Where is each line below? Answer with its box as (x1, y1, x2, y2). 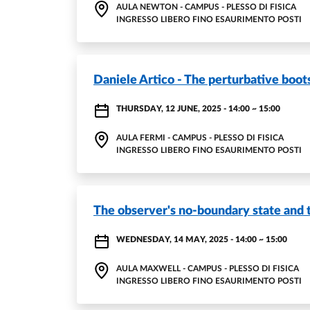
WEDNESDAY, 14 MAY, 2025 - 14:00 (116, 235, 257, 244)
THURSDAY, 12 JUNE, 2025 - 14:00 (116, 104, 250, 113)
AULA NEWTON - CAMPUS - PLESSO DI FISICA (116, 3, 296, 11)
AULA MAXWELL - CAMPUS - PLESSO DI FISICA (116, 264, 299, 273)
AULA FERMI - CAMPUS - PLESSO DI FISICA (116, 134, 284, 142)
